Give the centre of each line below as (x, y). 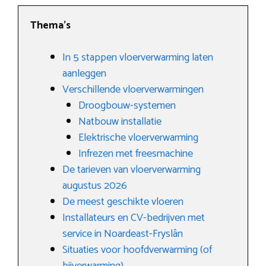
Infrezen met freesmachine (136, 154)
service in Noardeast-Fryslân (123, 234)
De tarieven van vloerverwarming (132, 170)
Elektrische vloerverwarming (138, 138)
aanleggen (84, 74)
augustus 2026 (95, 186)
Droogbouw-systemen (127, 106)
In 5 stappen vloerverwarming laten (138, 58)
